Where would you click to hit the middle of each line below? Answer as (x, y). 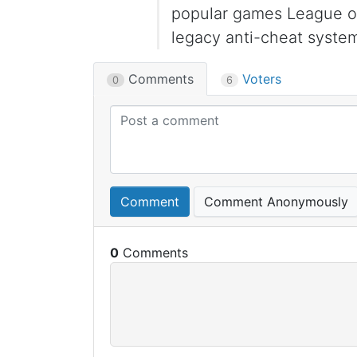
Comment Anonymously (276, 202)
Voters (260, 79)
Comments (159, 79)
